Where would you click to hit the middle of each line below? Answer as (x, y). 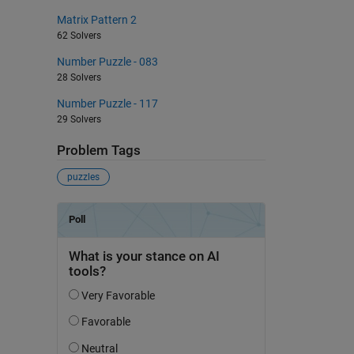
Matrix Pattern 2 (96, 19)
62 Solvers (79, 35)
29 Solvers (79, 119)
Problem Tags (98, 150)
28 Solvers (79, 77)
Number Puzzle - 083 (107, 61)
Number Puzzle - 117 (107, 103)
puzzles (83, 177)
